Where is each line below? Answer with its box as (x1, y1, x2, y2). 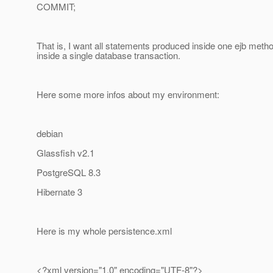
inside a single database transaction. (37, 49, 180, 62)
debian (37, 127, 63, 140)
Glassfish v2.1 (37, 146, 94, 160)
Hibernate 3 (37, 185, 82, 199)
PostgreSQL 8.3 (37, 166, 101, 179)
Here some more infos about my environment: (37, 88, 219, 101)
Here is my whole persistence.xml (37, 224, 172, 238)
